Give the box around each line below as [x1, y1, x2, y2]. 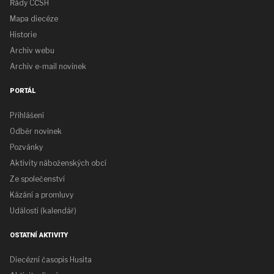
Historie [10, 30, 37, 40]
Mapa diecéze [10, 14, 58, 24]
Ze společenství [10, 174, 65, 184]
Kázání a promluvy [10, 190, 73, 200]
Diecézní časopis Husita [10, 255, 92, 265]
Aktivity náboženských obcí [10, 158, 106, 168]
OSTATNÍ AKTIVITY [10, 231, 68, 240]
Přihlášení [10, 111, 44, 120]
